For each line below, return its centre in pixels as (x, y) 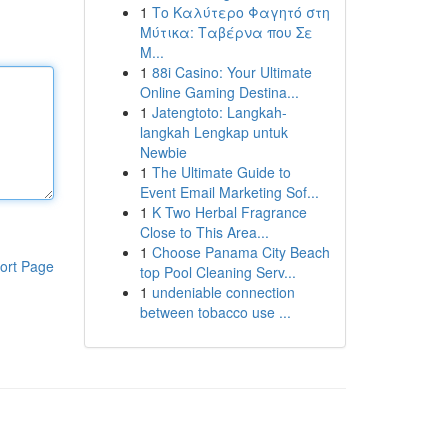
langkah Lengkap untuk (213, 132)
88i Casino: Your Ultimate (231, 72)
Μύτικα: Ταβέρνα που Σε (226, 32)
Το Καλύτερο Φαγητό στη (240, 12)
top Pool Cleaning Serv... (217, 272)
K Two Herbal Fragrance (229, 212)
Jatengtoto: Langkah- (219, 112)
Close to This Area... (204, 232)
